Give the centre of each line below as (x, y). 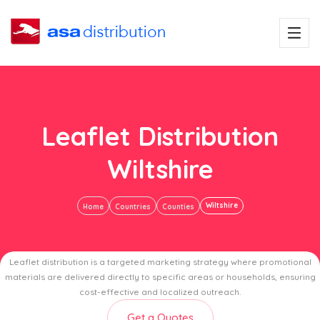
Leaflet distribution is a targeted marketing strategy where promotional (160, 262)
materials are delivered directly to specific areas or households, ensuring (160, 277)
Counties (178, 206)
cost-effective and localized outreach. (160, 292)
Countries (132, 206)
